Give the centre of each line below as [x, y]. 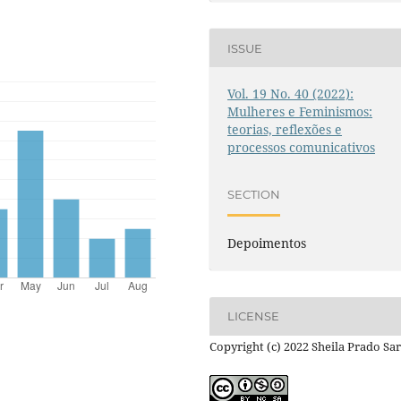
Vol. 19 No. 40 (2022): [291, 94]
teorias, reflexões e [285, 130]
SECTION [254, 194]
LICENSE [254, 316]
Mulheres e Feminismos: [300, 112]
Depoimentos [267, 243]
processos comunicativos [302, 148]
